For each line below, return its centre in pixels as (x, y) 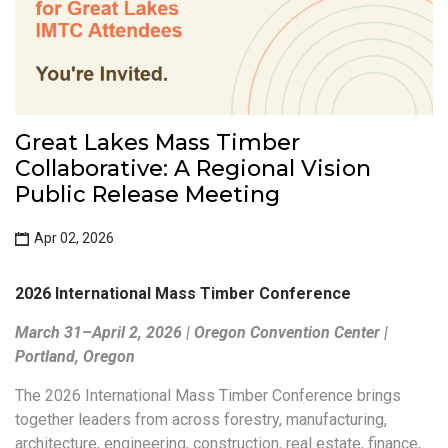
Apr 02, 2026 (72, 237)
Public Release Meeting (147, 194)
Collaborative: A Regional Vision (193, 168)
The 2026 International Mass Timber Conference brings (208, 395)
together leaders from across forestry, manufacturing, (201, 419)
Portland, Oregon (75, 356)
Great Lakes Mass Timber (157, 142)
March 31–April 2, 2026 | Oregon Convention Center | (201, 332)
